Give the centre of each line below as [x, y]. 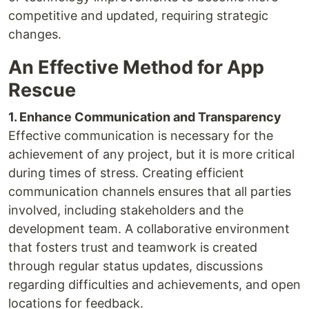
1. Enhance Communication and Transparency [145, 117]
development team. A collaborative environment [149, 229]
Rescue [42, 90]
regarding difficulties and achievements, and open [154, 285]
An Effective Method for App [136, 68]
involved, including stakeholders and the [126, 210]
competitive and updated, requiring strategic [138, 16]
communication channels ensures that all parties [150, 192]
